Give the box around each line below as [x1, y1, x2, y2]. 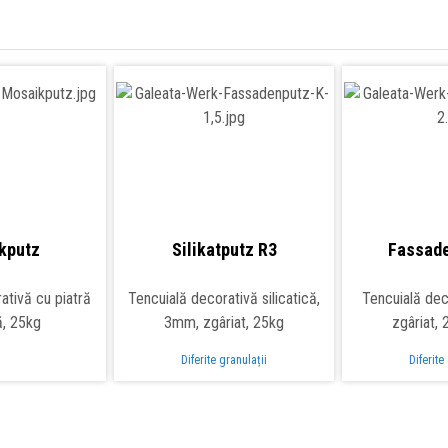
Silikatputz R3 [171, 239, 277, 261]
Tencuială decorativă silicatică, [128, 289, 320, 309]
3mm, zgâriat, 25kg [164, 313, 284, 333]
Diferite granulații [181, 353, 267, 368]
